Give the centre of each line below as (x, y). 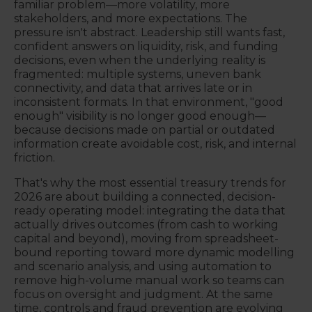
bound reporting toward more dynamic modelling (154, 252)
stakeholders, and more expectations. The (131, 18)
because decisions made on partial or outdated (145, 130)
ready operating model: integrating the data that (150, 211)
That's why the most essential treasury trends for (150, 183)
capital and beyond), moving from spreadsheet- (146, 239)
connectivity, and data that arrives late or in (133, 88)
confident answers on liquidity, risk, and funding (146, 46)
